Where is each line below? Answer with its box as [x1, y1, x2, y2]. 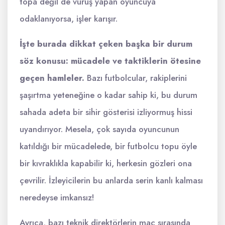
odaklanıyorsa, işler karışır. [20, 13, 118, 25]
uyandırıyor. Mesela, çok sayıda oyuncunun [20, 123, 179, 135]
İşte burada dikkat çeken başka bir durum [20, 38, 192, 50]
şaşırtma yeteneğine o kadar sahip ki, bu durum [20, 89, 197, 101]
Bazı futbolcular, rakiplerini [84, 72, 187, 84]
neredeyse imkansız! [20, 191, 94, 203]
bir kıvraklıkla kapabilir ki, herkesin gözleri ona [20, 157, 192, 169]
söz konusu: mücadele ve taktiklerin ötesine [20, 55, 201, 67]
